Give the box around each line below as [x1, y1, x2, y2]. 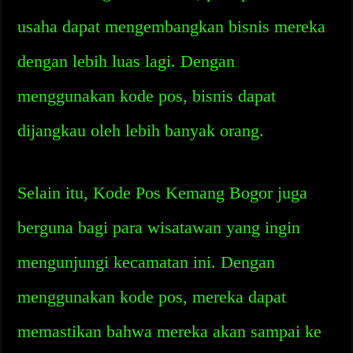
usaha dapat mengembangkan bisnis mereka [17, 17, 326, 36]
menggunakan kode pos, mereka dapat [17, 287, 287, 307]
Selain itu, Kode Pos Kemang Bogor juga [17, 183, 308, 203]
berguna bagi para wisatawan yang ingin [17, 217, 301, 237]
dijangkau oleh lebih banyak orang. [17, 121, 265, 140]
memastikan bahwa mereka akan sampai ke [17, 321, 322, 341]
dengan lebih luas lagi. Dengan [17, 51, 236, 71]
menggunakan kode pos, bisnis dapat [17, 86, 277, 106]
